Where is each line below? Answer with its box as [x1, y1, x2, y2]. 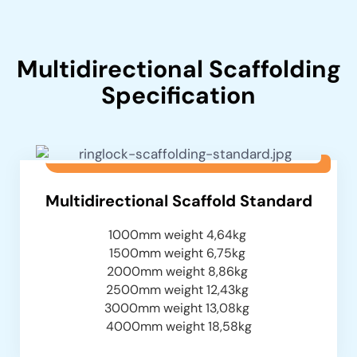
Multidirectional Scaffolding [16, 53, 341, 84]
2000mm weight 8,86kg [106, 262, 251, 280]
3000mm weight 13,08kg [104, 299, 253, 316]
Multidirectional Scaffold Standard [45, 190, 312, 211]
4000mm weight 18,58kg [105, 317, 252, 335]
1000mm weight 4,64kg [108, 226, 249, 243]
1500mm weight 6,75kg [108, 244, 249, 261]
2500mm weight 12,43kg [105, 280, 252, 298]
